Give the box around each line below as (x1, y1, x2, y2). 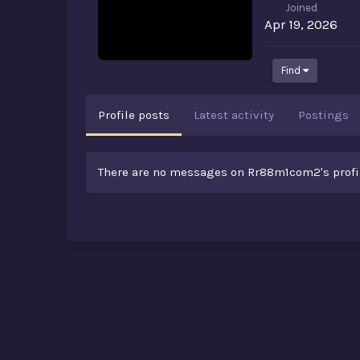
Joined (284, 2, 317, 14)
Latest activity (194, 108, 274, 123)
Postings (298, 108, 349, 123)
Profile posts (98, 108, 170, 123)
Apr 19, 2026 (264, 16, 337, 33)
